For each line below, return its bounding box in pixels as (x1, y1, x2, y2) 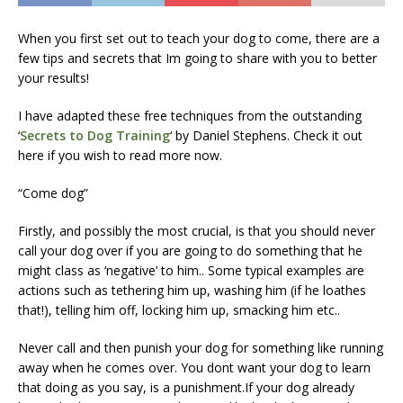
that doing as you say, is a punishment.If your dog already (18, 378, 354, 396)
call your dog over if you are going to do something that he (18, 241, 363, 259)
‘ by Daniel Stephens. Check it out (170, 126, 363, 144)
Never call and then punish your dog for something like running (18, 338, 383, 356)
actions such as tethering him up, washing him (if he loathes (18, 281, 366, 299)
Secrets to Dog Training (20, 126, 170, 144)
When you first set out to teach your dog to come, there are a (18, 29, 380, 47)
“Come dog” (18, 184, 88, 201)
